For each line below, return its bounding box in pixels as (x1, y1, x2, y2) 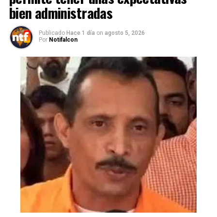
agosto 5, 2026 (104, 29, 145, 36)
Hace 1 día (66, 29, 96, 36)
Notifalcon (48, 36, 77, 43)
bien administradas (9, 2, 113, 23)
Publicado (38, 29, 65, 36)
